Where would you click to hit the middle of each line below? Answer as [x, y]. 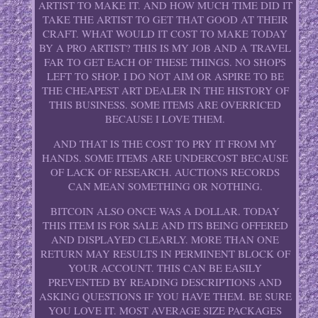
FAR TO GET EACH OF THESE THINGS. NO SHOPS [165, 62]
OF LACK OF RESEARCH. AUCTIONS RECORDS [165, 172]
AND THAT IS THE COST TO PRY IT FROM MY [165, 144]
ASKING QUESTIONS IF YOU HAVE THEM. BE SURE [165, 296]
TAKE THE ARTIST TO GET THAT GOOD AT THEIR [165, 20]
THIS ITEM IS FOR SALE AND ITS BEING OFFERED [165, 225]
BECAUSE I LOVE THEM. [165, 119]
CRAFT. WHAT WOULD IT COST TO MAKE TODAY [165, 34]
